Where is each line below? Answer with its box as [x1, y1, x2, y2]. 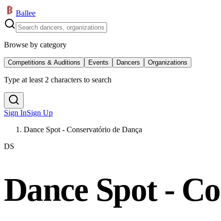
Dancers [116, 59, 140, 66]
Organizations [148, 59, 187, 66]
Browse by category [4, 40, 67, 49]
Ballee [16, 9, 36, 17]
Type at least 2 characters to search [4, 75, 111, 84]
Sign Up [27, 109, 53, 117]
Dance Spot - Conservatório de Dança [24, 125, 142, 134]
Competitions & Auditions [8, 59, 80, 66]
